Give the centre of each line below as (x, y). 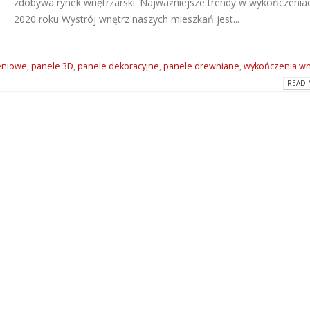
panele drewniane (201, 66)
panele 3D (52, 66)
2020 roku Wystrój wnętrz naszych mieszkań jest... (127, 19)
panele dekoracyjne (118, 66)
